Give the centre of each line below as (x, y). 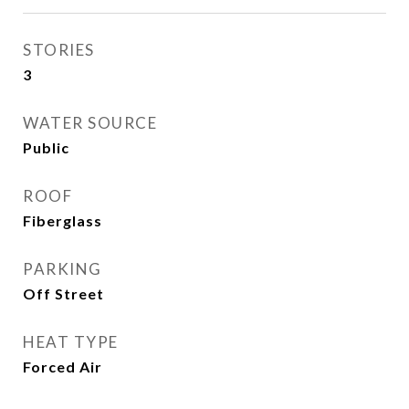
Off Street (63, 294)
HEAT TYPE (71, 342)
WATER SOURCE (90, 123)
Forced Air (63, 367)
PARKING (63, 269)
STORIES (59, 50)
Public (46, 147)
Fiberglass (63, 220)
